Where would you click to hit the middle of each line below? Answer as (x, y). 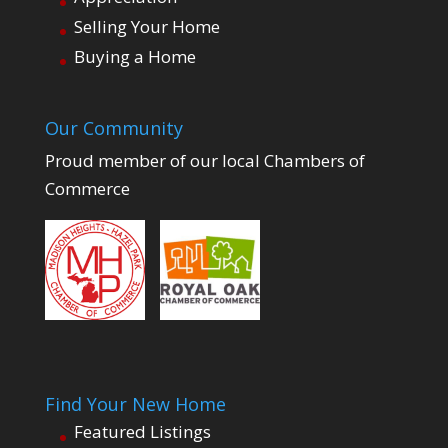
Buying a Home (134, 56)
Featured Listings (142, 432)
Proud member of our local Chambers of (204, 160)
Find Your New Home (135, 404)
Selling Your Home (146, 27)
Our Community (113, 128)
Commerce (87, 188)
